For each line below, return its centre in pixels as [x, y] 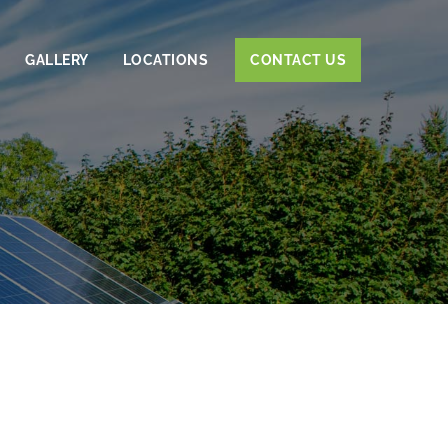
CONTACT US [298, 60]
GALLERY [57, 60]
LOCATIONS [165, 60]
